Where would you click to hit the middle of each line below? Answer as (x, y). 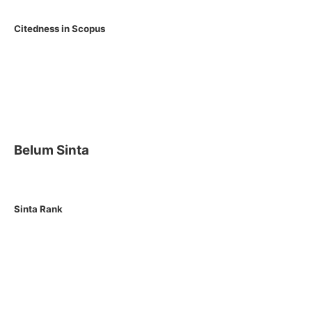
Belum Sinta (52, 150)
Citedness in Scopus (60, 29)
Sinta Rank (38, 209)
